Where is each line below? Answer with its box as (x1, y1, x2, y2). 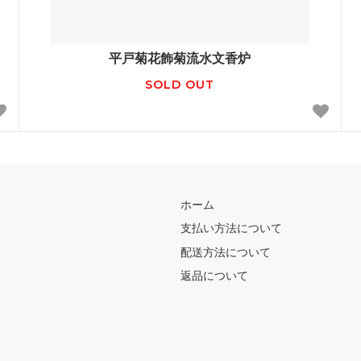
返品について (180, 270, 248, 283)
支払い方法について (180, 222, 282, 235)
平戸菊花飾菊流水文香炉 (109, 52, 251, 65)
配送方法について (180, 246, 271, 259)
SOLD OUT (145, 77, 215, 92)
